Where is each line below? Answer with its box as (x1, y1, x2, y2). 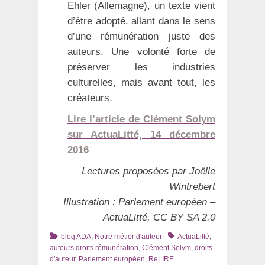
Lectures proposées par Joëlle (82, 165, 215, 177)
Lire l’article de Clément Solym (67, 113, 215, 125)
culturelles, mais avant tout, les (67, 76, 215, 88)
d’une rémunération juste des (67, 30, 215, 42)
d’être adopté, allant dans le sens (67, 15, 215, 27)
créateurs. (67, 92, 112, 104)
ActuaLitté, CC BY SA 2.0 (103, 211, 215, 223)
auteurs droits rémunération (50, 243, 138, 252)
